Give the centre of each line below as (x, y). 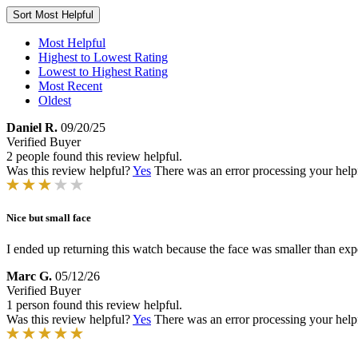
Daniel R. (32, 127)
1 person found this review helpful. (94, 305)
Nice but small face (49, 218)
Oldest (55, 100)
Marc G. (29, 276)
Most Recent (70, 86)
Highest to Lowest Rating (103, 57)
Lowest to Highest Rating (103, 72)
